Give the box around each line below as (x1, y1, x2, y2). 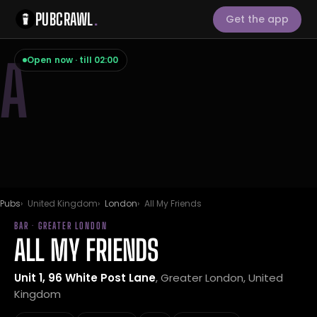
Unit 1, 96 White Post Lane (14, 270, 156, 285)
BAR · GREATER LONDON (14, 220, 108, 231)
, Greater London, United (156, 270, 283, 285)
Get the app (226, 11, 289, 26)
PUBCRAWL (35, 8, 94, 29)
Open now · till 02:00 (27, 54, 119, 66)
